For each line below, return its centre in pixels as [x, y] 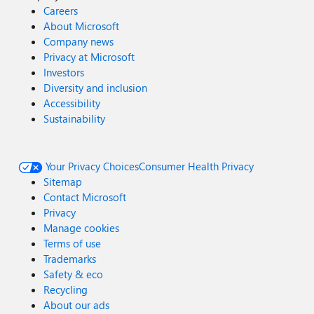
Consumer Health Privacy [197, 166]
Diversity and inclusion [96, 88]
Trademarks [70, 259]
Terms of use [73, 243]
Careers [61, 11]
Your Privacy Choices [93, 166]
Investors [64, 72]
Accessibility [72, 103]
